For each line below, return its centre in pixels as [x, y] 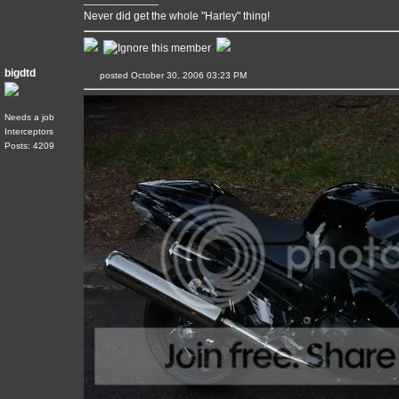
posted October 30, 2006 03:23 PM [183, 75]
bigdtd [20, 73]
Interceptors [29, 131]
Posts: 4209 [29, 146]
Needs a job [29, 117]
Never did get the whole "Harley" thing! [177, 16]
